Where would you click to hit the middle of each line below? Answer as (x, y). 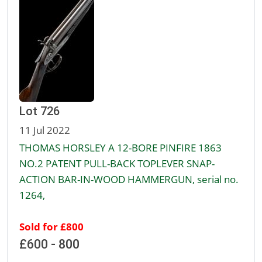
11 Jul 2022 (45, 130)
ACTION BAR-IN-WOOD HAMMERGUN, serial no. (129, 179)
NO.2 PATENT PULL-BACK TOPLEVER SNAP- (117, 163)
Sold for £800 (51, 227)
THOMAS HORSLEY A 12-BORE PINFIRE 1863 (120, 148)
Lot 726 (39, 111)
